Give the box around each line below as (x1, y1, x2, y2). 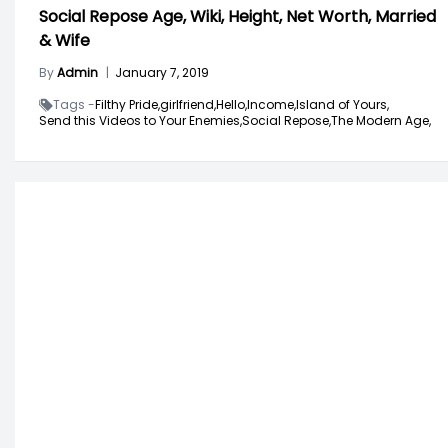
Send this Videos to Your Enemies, (39, 111, 242, 129)
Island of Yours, (296, 95, 389, 113)
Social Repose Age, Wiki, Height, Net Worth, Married (39, 4, 436, 28)
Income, (247, 95, 296, 113)
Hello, (216, 95, 247, 113)
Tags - (53, 95, 95, 113)
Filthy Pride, (95, 95, 160, 113)
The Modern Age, (331, 111, 431, 129)
